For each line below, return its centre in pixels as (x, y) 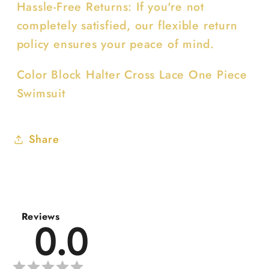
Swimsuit (41, 93)
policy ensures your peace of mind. (116, 44)
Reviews (41, 217)
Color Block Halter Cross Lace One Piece (132, 74)
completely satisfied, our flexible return (127, 26)
